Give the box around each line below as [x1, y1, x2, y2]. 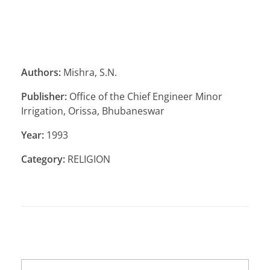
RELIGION [65, 152, 110, 166]
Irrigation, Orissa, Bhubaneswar [21, 104, 165, 118]
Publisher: [21, 90, 67, 104]
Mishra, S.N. [61, 66, 117, 80]
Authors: [21, 66, 61, 80]
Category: [21, 152, 65, 166]
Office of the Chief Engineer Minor [67, 90, 222, 104]
